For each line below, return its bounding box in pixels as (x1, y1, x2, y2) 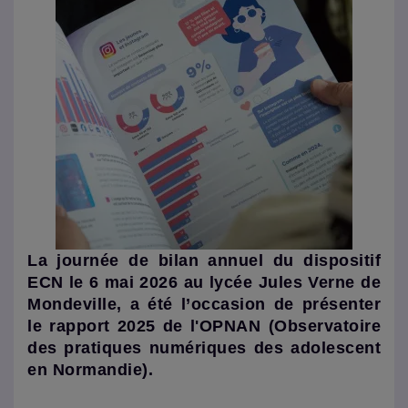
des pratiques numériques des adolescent (27, 339, 381, 357)
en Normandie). (27, 361, 153, 379)
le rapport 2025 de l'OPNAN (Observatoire (27, 317, 381, 335)
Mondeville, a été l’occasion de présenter (27, 295, 381, 313)
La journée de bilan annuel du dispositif (27, 251, 381, 270)
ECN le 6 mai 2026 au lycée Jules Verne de (27, 273, 381, 291)
